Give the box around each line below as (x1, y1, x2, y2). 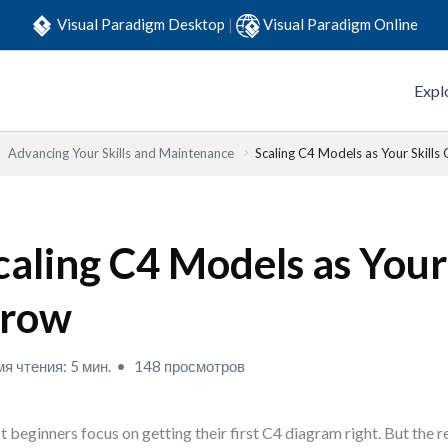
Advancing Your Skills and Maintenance (8, 145, 234, 161)
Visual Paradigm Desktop (57, 14, 228, 33)
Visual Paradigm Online (263, 14, 418, 33)
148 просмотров (131, 357, 246, 375)
